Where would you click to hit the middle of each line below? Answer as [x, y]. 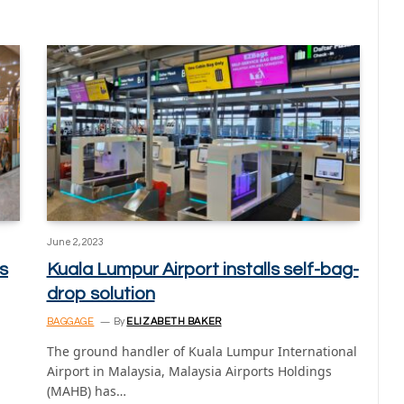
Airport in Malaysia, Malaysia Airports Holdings [189, 372]
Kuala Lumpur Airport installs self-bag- [202, 270]
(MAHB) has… [86, 391]
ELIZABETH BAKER [174, 322]
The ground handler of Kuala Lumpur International [202, 352]
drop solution [101, 294]
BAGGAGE [70, 322]
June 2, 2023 [75, 243]
